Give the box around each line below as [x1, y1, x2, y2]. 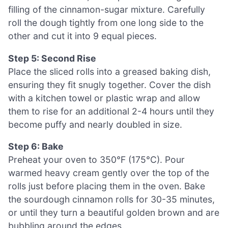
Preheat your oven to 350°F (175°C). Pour [8, 154, 185, 165]
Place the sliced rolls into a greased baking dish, [8, 66, 211, 77]
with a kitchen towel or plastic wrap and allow [8, 92, 200, 103]
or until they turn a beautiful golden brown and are [8, 207, 219, 218]
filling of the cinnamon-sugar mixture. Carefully [8, 4, 205, 15]
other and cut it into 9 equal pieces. [8, 31, 157, 42]
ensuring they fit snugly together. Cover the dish [8, 79, 211, 90]
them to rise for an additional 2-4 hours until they [8, 105, 214, 117]
